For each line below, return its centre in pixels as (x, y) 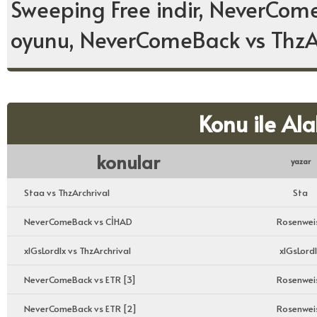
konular (128, 161)
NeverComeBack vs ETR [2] (80, 309)
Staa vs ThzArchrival (67, 192)
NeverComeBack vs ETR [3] (80, 279)
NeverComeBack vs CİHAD (78, 221)
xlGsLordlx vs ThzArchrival (77, 250)
